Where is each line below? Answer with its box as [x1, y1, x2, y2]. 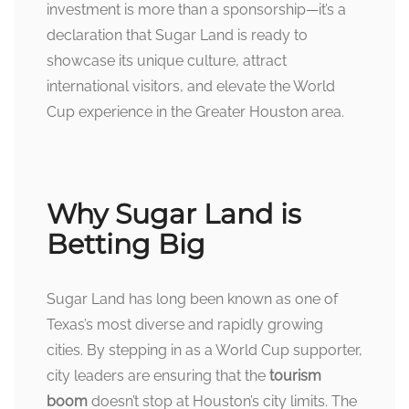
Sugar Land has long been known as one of [47, 289, 338, 308]
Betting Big [47, 226, 205, 261]
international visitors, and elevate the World [47, 77, 335, 95]
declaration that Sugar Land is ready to [47, 26, 308, 44]
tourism [269, 366, 321, 384]
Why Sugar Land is [47, 196, 301, 231]
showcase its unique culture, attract [47, 51, 287, 69]
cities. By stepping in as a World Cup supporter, [47, 341, 362, 359]
